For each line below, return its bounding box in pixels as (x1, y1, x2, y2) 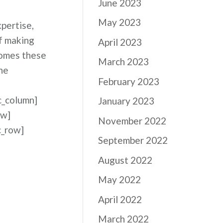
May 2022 (98, 174, 141, 185)
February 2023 (98, 75, 160, 87)
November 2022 (98, 114, 167, 126)
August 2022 (98, 154, 153, 166)
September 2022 (98, 134, 168, 146)
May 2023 (98, 16, 141, 28)
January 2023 (98, 95, 155, 107)
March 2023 (98, 56, 149, 67)
